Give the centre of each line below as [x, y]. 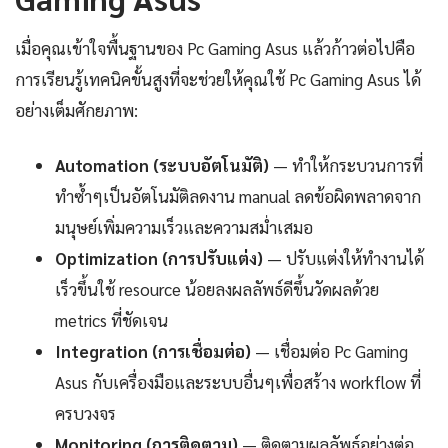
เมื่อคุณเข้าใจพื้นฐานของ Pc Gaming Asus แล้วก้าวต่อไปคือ [215, 47]
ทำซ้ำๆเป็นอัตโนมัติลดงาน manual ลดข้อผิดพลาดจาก [238, 195]
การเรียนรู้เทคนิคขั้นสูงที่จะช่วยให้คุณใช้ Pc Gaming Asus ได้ [218, 78]
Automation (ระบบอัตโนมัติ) [162, 164]
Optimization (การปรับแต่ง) [159, 257]
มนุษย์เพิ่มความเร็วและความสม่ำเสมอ [184, 226]
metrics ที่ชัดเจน [111, 319]
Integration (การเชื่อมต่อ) [153, 350]
